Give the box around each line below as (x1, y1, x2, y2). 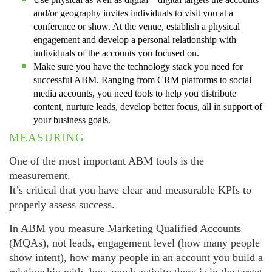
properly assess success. (9, 199, 115, 211)
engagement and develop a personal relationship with (33, 35, 236, 46)
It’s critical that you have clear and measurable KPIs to (9, 184, 251, 197)
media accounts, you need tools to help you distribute (33, 88, 236, 99)
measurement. (9, 169, 70, 182)
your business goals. (33, 115, 110, 126)
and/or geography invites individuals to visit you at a (33, 8, 233, 19)
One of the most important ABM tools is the (9, 155, 204, 168)
